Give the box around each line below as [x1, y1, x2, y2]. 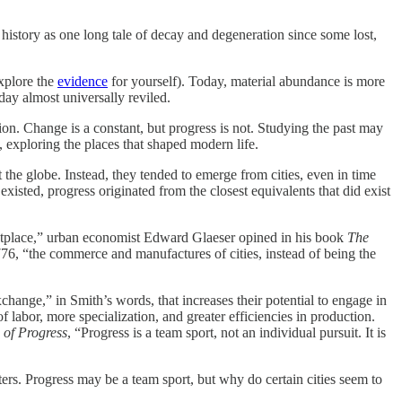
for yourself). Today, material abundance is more [108, 73, 385, 89]
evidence [57, 73, 108, 89]
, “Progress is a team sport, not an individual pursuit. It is [67, 324, 386, 340]
